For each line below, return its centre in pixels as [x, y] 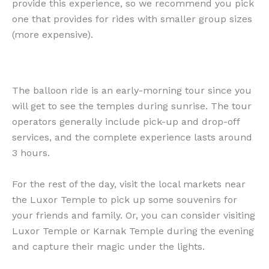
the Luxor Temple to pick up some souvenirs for [125, 199]
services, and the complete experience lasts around [132, 138]
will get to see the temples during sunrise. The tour [132, 106]
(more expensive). [53, 34]
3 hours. [31, 153]
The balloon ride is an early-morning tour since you [132, 91]
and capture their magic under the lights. [108, 246]
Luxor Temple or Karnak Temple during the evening [133, 231]
